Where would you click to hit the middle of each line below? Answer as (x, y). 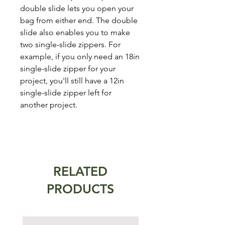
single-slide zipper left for (66, 92)
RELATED (80, 171)
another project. (49, 104)
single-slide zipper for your (68, 68)
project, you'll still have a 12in (72, 80)
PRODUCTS (80, 189)
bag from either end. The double (79, 20)
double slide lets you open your (77, 8)
